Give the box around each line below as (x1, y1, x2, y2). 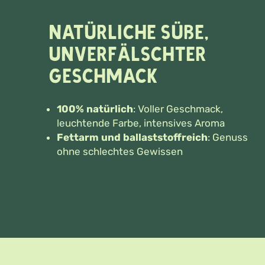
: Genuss (208, 131, 248, 143)
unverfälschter (49, 41, 206, 67)
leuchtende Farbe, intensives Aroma (57, 117, 225, 129)
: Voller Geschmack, (133, 102, 223, 115)
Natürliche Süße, (49, 20, 209, 46)
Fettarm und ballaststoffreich (57, 131, 208, 143)
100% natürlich (57, 102, 133, 115)
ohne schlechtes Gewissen (57, 145, 183, 157)
